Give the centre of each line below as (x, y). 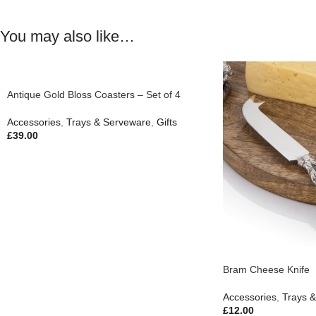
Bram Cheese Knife (266, 269)
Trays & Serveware (109, 122)
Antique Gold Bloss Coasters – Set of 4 (94, 95)
